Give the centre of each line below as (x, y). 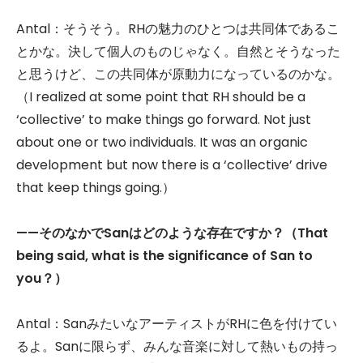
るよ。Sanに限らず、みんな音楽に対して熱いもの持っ (177, 347)
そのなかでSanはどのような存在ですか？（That (184, 233)
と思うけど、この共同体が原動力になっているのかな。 (178, 75)
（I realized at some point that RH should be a (161, 97)
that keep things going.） (96, 188)
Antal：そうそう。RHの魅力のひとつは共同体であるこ (178, 29)
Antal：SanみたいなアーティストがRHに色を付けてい (177, 324)
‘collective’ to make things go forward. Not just (164, 120)
